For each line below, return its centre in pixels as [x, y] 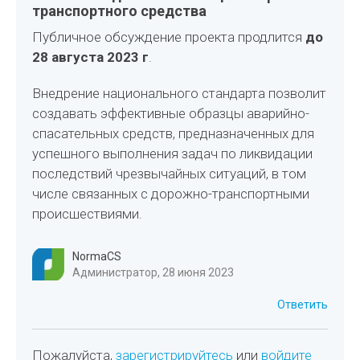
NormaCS [97, 256]
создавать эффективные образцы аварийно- [171, 113]
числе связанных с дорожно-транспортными [171, 194]
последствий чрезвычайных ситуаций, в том [170, 174]
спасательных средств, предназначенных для [174, 133]
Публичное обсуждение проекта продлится [169, 37]
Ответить [302, 305]
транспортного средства [120, 11]
